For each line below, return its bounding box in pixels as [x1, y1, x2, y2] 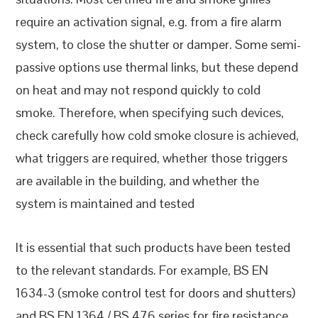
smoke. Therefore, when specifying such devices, [16, 104, 285, 121]
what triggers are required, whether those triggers [16, 150, 288, 167]
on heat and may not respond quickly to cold [16, 82, 261, 99]
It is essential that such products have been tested [16, 239, 291, 256]
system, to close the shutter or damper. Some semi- [16, 36, 302, 53]
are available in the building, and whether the [16, 172, 260, 190]
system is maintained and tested [16, 195, 195, 212]
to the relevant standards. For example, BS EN [16, 262, 269, 279]
